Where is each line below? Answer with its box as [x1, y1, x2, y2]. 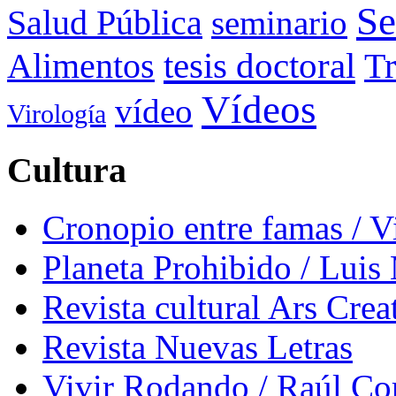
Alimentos [7, 47, 155, 87]
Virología [7, 99, 106, 130]
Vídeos [202, 88, 316, 133]
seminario [211, 4, 347, 42]
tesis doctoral [164, 45, 355, 87]
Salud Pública [7, 4, 202, 43]
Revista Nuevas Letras [42, 327, 353, 366]
